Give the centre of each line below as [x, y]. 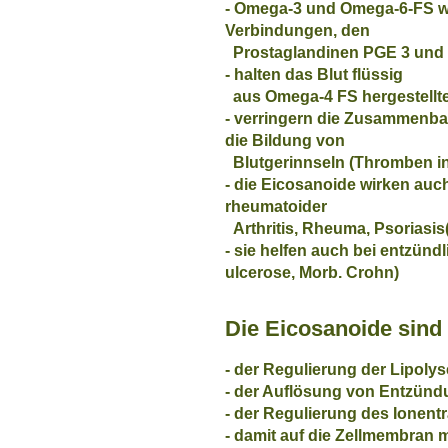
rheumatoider [276, 206]
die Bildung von [285, 140]
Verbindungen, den [297, 30]
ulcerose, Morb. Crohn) [312, 272]
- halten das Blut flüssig [314, 74]
